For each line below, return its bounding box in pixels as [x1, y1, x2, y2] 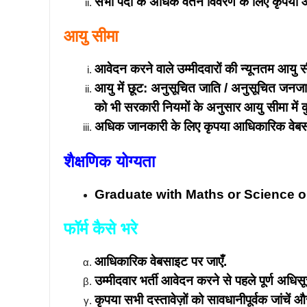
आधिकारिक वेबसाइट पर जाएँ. [95, 254, 227, 269]
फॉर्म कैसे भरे [64, 219, 137, 238]
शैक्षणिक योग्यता [64, 151, 155, 171]
